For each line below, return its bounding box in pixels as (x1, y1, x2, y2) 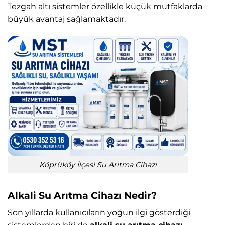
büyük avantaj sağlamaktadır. (8, 14, 126, 24)
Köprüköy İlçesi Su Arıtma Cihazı (39, 160, 157, 169)
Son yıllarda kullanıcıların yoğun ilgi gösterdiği (8, 208, 190, 217)
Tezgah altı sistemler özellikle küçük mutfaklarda (8, 2, 202, 12)
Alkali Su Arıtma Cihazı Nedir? (8, 189, 157, 202)
